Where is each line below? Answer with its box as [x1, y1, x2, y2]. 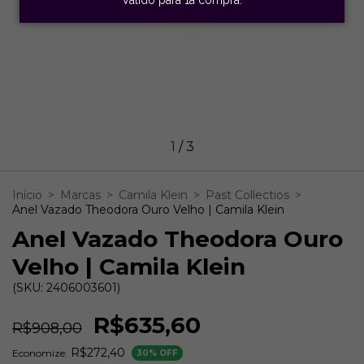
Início [12, 187, 42, 202]
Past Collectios [206, 187, 289, 202]
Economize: [12, 347, 67, 360]
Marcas [60, 187, 101, 202]
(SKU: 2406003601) [12, 279, 120, 295]
